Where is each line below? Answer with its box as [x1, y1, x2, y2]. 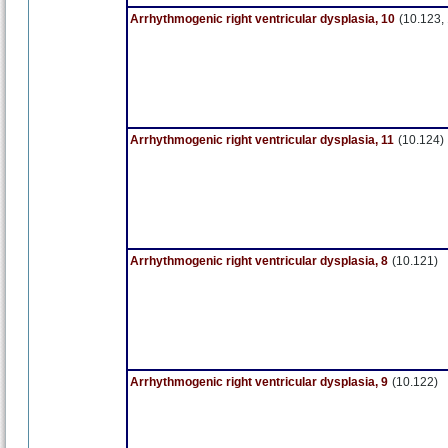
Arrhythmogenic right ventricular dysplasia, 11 [130, 133, 394, 147]
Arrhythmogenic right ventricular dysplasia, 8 [130, 254, 388, 268]
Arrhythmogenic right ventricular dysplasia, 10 [130, 12, 395, 26]
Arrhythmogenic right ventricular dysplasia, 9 [130, 375, 388, 389]
